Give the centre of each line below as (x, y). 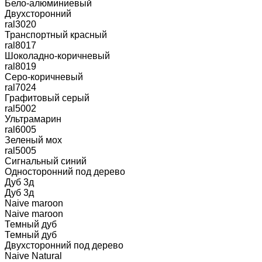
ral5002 (20, 108)
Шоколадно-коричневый (57, 56)
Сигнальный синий (46, 161)
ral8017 (20, 45)
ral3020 (20, 24)
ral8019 (20, 66)
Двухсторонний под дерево (64, 245)
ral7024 (20, 87)
